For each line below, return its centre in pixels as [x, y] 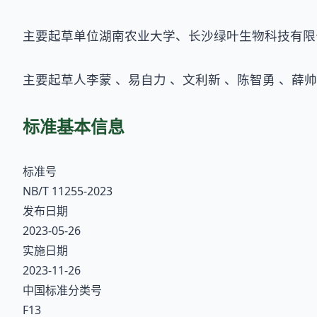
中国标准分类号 [62, 290]
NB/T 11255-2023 [68, 191]
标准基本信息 [74, 127]
